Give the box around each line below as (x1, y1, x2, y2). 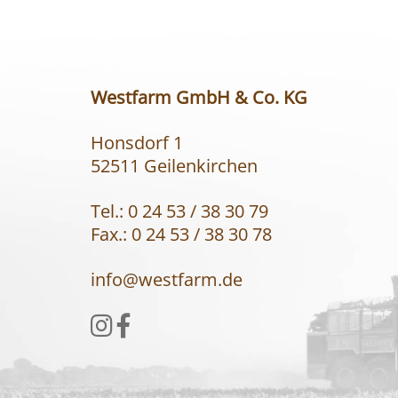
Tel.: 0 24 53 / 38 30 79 (91, 199, 268, 223)
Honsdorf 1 (91, 131, 183, 155)
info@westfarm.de (91, 267, 243, 291)
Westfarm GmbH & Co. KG (91, 85, 307, 109)
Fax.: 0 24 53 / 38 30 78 (91, 222, 272, 246)
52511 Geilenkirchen (91, 154, 258, 178)
